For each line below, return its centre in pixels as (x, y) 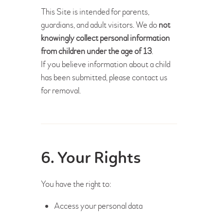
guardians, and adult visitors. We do (100, 25)
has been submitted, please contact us (104, 77)
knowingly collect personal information (105, 38)
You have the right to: (76, 184)
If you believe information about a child (106, 64)
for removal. (61, 91)
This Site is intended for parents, (95, 12)
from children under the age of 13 (96, 51)
